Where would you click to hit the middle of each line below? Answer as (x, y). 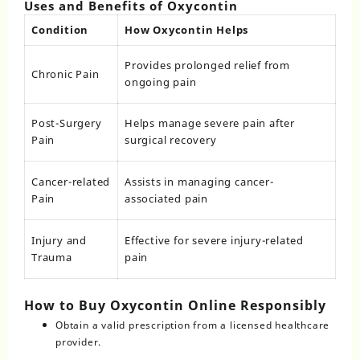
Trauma (52, 258)
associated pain (167, 199)
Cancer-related (71, 182)
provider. (79, 342)
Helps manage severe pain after (210, 123)
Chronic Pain (65, 74)
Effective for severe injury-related (215, 241)
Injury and (59, 241)
